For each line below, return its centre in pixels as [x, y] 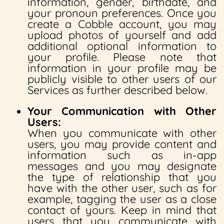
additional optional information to [122, 46]
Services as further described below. [117, 90]
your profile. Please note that [122, 57]
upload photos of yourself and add [122, 35]
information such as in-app [122, 155]
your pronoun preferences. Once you [122, 13]
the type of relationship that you [122, 177]
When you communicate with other [122, 133]
